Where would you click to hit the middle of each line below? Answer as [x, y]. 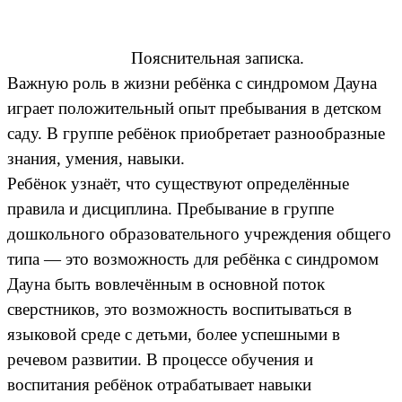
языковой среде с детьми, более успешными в [174, 334]
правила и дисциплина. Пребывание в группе [170, 208]
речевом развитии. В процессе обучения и [160, 359]
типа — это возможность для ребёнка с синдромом [193, 258]
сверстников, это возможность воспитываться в [179, 309]
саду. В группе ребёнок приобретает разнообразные [196, 133]
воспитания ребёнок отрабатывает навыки [159, 384]
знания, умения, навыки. [96, 158]
